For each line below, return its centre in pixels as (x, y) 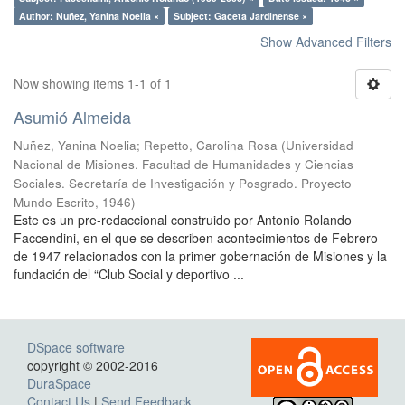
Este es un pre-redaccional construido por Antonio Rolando (183, 220)
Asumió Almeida (72, 117)
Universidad (320, 145)
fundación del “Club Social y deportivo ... (129, 274)
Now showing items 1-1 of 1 (93, 83)
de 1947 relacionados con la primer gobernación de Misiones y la (200, 256)
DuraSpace (59, 383)
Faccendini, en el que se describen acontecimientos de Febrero (196, 238)
